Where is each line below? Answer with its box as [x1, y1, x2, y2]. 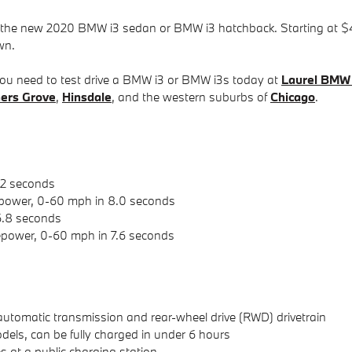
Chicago [270, 89, 315, 104]
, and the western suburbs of [112, 89, 270, 104]
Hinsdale [62, 89, 112, 104]
